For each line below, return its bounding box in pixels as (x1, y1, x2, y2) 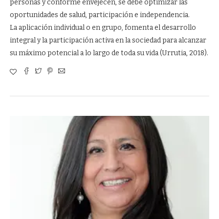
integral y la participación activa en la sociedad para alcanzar (10, 36, 206, 44)
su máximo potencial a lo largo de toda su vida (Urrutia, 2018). (10, 49, 208, 57)
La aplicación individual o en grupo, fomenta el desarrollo (10, 23, 196, 32)
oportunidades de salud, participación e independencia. (10, 11, 190, 19)
